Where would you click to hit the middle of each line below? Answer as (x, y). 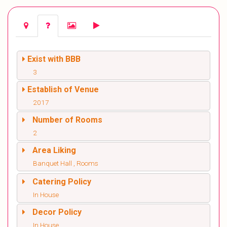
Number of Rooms (67, 120)
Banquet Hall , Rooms (66, 163)
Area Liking (54, 150)
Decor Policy (57, 212)
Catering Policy (62, 182)
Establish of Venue (63, 90)
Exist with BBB (54, 59)
